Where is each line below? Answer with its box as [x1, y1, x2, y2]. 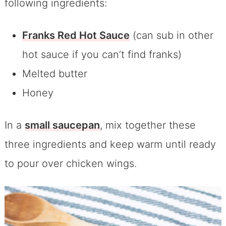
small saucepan [24, 119, 100, 132]
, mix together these [99, 119, 196, 132]
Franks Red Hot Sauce [22, 29, 130, 42]
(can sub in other [129, 29, 213, 42]
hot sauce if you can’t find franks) [22, 48, 182, 61]
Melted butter [22, 68, 87, 80]
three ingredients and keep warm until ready [4, 138, 216, 151]
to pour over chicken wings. [4, 157, 137, 170]
